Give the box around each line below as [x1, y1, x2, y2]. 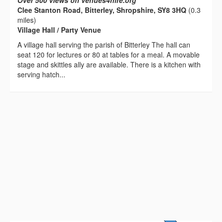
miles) [17, 15, 36, 25]
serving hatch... [17, 69, 65, 80]
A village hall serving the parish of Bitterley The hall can [17, 40, 190, 50]
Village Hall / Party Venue [17, 25, 101, 35]
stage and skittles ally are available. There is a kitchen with [17, 59, 201, 70]
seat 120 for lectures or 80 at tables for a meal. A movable [17, 50, 200, 60]
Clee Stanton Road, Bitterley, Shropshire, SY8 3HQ [17, 5, 186, 15]
